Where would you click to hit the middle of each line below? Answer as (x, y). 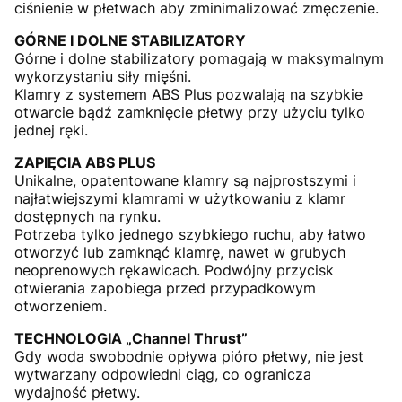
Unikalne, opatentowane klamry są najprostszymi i (185, 180)
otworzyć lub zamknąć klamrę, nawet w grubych (180, 252)
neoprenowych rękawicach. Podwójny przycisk (174, 270)
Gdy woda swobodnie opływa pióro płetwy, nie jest (189, 356)
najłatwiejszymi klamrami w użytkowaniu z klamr (180, 198)
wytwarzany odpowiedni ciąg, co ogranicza (163, 374)
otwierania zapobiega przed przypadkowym (165, 288)
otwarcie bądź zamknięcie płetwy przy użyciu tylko (190, 112)
